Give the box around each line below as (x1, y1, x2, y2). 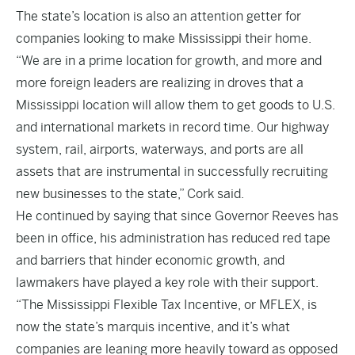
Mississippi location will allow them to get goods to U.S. (16, 97, 335, 113)
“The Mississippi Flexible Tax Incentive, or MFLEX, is (16, 297, 317, 312)
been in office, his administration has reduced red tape (16, 231, 330, 246)
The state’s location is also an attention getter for (16, 9, 301, 24)
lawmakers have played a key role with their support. (16, 275, 319, 290)
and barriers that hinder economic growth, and (16, 253, 284, 268)
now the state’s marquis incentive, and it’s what (16, 319, 290, 334)
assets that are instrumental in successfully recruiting (16, 164, 328, 179)
